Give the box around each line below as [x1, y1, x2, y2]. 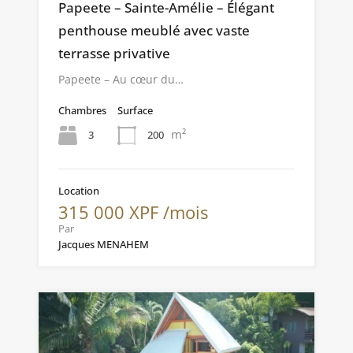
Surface [117, 102, 153, 117]
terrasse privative [58, 43, 170, 62]
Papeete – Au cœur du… [58, 71, 184, 87]
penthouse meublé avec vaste [58, 20, 250, 39]
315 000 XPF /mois [58, 199, 208, 224]
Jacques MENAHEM [58, 236, 149, 251]
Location [58, 183, 99, 198]
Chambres [58, 102, 106, 117]
